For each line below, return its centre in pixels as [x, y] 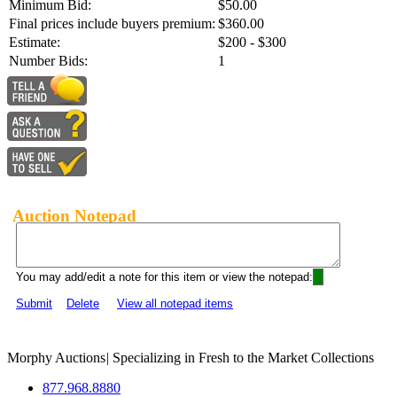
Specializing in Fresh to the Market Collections [241, 358]
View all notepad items [175, 304]
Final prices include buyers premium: [112, 24]
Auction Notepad [74, 215]
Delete [83, 304]
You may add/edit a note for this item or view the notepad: [164, 277]
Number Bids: [48, 61]
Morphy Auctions [56, 358]
